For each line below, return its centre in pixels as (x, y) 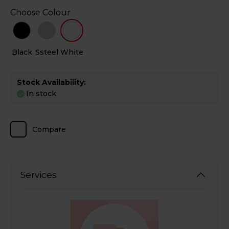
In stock (41, 94)
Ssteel (47, 52)
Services (39, 175)
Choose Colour (40, 12)
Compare (49, 130)
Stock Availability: (51, 82)
